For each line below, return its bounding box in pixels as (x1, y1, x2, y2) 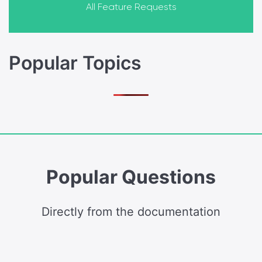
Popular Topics (9, 51, 142, 74)
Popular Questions (46, 165, 216, 188)
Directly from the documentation (42, 204, 220, 219)
